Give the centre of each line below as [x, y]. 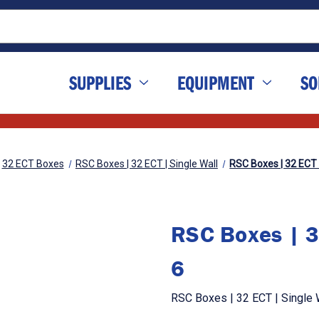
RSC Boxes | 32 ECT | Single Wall [146, 164]
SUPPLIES [100, 83]
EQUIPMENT [216, 83]
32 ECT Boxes [33, 164]
